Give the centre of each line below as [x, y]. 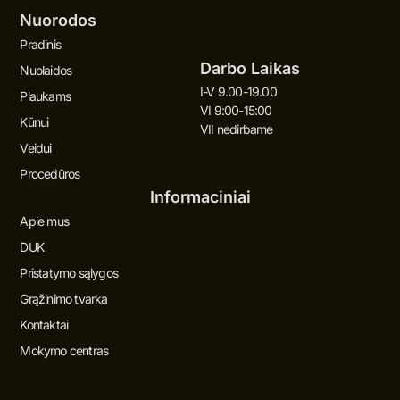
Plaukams [45, 96]
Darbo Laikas [250, 69]
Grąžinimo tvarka [64, 299]
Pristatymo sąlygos [69, 273]
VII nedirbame [237, 129]
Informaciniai [200, 197]
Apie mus [44, 221]
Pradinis [40, 45]
